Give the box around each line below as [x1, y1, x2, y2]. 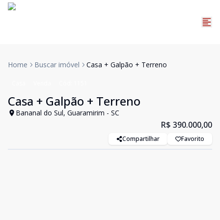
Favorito [181, 135, 204, 143]
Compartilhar [122, 135, 160, 143]
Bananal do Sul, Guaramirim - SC [16, 108, 119, 117]
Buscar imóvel [34, 60, 80, 69]
